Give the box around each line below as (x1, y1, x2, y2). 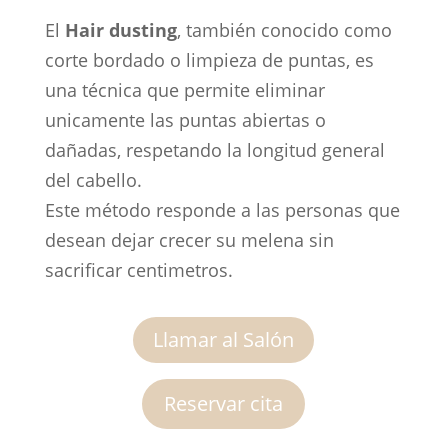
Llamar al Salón (153, 325, 295, 353)
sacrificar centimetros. (44, 257, 233, 282)
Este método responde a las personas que (44, 197, 400, 222)
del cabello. (44, 167, 142, 192)
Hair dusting (64, 17, 177, 42)
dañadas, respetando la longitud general (44, 137, 385, 162)
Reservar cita (164, 389, 284, 417)
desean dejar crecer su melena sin (44, 227, 334, 252)
